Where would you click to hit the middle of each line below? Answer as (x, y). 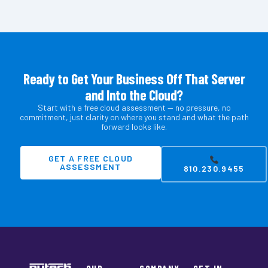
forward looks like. (134, 126)
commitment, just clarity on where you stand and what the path (134, 117)
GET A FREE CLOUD (91, 158)
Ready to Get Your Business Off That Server (134, 78)
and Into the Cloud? (134, 95)
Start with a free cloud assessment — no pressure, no (134, 107)
